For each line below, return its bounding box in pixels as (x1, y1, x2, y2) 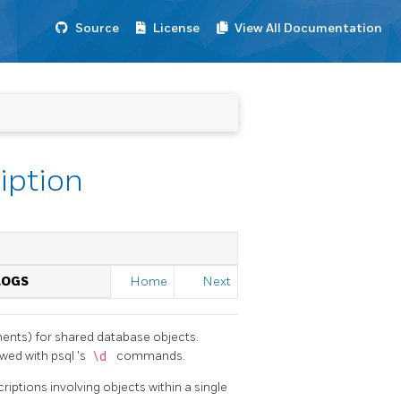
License (153, 21, 200, 36)
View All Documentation (235, 21, 382, 36)
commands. (116, 347, 185, 363)
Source (75, 21, 119, 36)
